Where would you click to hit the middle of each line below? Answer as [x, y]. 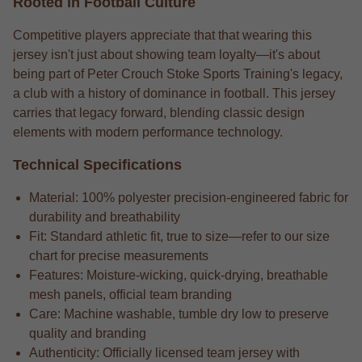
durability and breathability [105, 217]
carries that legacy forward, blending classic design [159, 112]
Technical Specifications [97, 164]
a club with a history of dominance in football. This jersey [174, 93]
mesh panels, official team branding [130, 294]
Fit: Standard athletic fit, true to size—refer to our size [179, 236]
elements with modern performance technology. [148, 132]
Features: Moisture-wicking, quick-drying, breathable [179, 275]
